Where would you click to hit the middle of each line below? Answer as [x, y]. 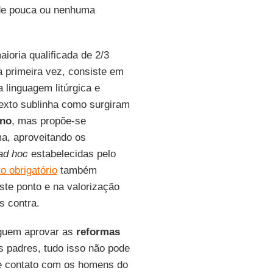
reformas [98, 232]
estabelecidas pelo [72, 154]
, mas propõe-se [48, 121]
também [77, 170]
